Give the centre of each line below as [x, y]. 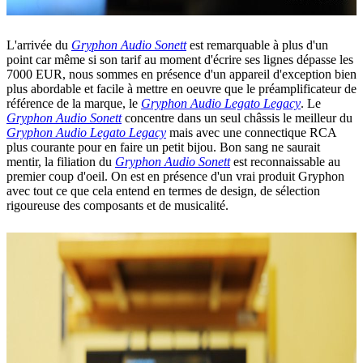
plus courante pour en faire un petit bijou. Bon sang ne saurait [163, 147]
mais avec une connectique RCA [251, 132]
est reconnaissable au [285, 161]
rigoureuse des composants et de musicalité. [117, 205]
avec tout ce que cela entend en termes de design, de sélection [163, 190]
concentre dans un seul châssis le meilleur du [237, 117]
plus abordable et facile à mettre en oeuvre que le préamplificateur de [181, 88]
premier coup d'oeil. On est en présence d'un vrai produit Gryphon [175, 176]
